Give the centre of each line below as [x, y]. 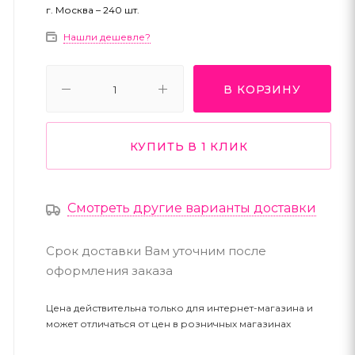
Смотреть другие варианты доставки [192, 208]
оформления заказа [109, 271]
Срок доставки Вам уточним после [156, 251]
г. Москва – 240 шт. [93, 10]
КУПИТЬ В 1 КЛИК [189, 147]
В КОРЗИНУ [262, 90]
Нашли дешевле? [107, 37]
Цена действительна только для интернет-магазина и [179, 307]
